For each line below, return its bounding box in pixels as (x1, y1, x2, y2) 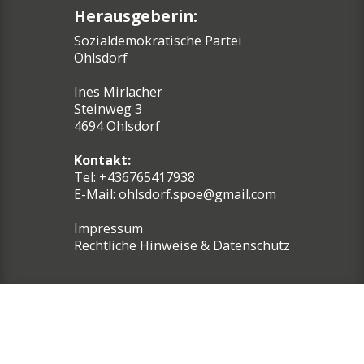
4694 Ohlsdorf (74, 117, 160, 136)
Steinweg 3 (74, 100, 142, 119)
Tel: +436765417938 (74, 168, 195, 187)
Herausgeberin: (74, 5, 197, 28)
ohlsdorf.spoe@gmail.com (119, 185, 276, 204)
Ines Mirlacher (74, 83, 162, 102)
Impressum (74, 219, 143, 238)
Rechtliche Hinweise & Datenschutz (74, 236, 290, 255)
